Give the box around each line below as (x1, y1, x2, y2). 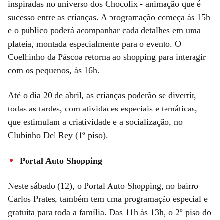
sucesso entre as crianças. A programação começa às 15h (8, 12, 210, 22)
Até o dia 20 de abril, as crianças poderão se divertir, (8, 90, 196, 100)
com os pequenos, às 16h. (8, 65, 100, 75)
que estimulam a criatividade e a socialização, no (8, 116, 183, 127)
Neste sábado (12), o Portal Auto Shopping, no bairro (8, 180, 198, 191)
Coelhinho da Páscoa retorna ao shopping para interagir (8, 52, 206, 62)
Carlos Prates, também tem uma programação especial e (8, 193, 208, 204)
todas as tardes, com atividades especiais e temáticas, (8, 103, 197, 113)
